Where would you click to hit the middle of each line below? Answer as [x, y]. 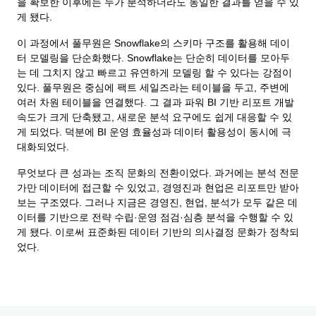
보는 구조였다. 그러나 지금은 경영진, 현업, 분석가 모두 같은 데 [157, 203]
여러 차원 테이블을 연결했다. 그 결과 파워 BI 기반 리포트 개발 [156, 103]
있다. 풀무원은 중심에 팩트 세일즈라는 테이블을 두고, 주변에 [153, 88]
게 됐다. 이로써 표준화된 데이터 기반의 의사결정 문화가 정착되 [158, 232]
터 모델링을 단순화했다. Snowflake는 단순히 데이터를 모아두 [153, 58]
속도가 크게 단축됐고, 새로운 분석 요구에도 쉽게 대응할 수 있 [154, 117]
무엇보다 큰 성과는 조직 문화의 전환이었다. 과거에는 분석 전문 [158, 173]
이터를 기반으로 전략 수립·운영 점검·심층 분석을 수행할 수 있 [155, 218]
